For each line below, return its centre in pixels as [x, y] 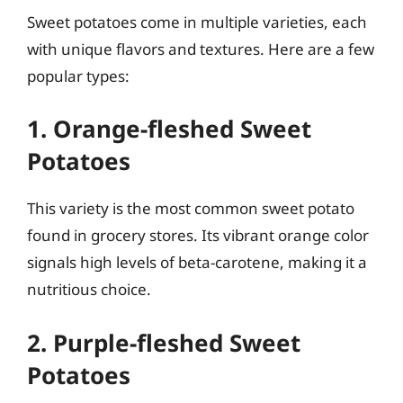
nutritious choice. [89, 289]
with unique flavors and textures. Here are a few [201, 49]
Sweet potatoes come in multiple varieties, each [197, 22]
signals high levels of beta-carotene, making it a [197, 262]
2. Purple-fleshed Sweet [164, 342]
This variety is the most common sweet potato [191, 208]
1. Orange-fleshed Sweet [169, 129]
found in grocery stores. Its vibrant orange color [198, 235]
